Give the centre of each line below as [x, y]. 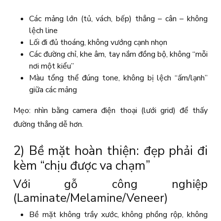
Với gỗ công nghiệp [110, 184]
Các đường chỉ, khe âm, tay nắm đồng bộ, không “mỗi [118, 54]
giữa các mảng [53, 90]
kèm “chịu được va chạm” [82, 166]
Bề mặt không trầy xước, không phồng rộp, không [118, 215]
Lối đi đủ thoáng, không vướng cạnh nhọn [98, 42]
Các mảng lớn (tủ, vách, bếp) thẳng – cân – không [118, 19]
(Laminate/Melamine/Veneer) [91, 198]
